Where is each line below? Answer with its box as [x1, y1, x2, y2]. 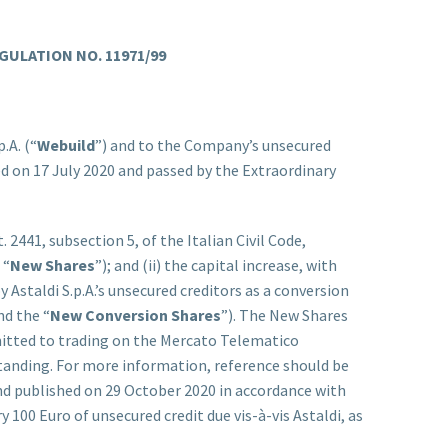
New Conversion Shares [50, 304, 221, 325]
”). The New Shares [221, 304, 348, 325]
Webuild [37, 134, 95, 155]
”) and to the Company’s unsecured [95, 134, 331, 155]
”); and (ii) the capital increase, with [95, 254, 337, 275]
